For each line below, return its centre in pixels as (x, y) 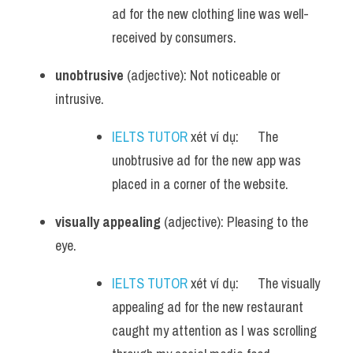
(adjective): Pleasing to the (234, 222)
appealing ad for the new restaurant (208, 307)
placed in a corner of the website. (200, 184)
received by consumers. (174, 37)
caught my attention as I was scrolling (214, 331)
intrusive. (80, 99)
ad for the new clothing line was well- (210, 14)
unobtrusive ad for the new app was (206, 160)
